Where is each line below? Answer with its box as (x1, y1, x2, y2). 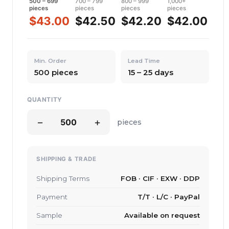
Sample (36, 211, 62, 219)
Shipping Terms (36, 174, 89, 182)
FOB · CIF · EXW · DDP (121, 174, 200, 182)
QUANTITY (27, 95, 62, 103)
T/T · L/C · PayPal (138, 192, 200, 201)
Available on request (124, 211, 200, 219)
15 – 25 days (128, 67, 173, 77)
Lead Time (128, 57, 160, 64)
